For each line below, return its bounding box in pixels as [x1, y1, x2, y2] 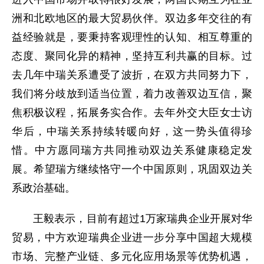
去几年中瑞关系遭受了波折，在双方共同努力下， [12, 69, 252, 81]
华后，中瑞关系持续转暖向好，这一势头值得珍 [12, 126, 252, 137]
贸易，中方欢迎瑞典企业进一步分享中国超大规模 [12, 232, 252, 243]
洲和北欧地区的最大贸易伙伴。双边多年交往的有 [12, 12, 252, 24]
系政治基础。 [12, 182, 75, 194]
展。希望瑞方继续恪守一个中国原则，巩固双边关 [12, 163, 252, 175]
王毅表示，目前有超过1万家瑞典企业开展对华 [33, 213, 252, 225]
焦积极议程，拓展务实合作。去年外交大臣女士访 [12, 107, 252, 118]
